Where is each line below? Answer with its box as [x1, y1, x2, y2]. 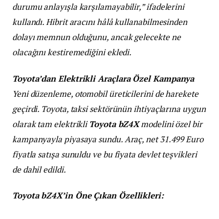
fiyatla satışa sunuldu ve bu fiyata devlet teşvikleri [12, 148, 197, 160]
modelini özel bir [139, 118, 202, 130]
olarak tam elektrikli [12, 118, 89, 130]
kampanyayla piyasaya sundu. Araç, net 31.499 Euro [12, 133, 203, 145]
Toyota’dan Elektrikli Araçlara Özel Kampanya [12, 72, 195, 84]
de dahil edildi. [12, 163, 66, 175]
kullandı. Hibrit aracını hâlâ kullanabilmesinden [12, 16, 187, 28]
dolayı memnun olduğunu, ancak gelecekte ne [12, 31, 181, 43]
